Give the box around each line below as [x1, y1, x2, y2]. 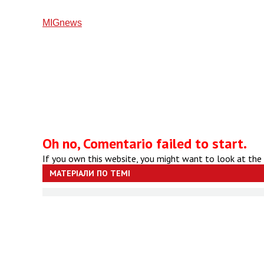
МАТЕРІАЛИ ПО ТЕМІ [49, 168, 130, 179]
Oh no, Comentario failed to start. [42, 134, 247, 153]
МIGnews [42, 18, 82, 28]
